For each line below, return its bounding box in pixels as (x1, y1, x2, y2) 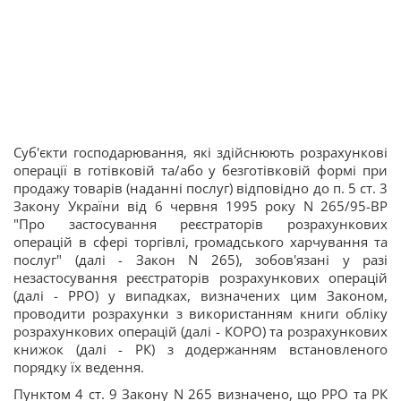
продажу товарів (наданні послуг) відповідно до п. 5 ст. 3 (13, 179, 388, 198)
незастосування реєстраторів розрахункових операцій (13, 269, 388, 287)
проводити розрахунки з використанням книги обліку (13, 304, 388, 323)
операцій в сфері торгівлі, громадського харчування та (13, 233, 388, 252)
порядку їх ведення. (13, 358, 144, 377)
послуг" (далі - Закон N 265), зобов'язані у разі (13, 251, 388, 269)
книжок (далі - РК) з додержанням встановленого (13, 340, 388, 359)
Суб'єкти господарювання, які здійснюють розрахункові (13, 143, 388, 162)
